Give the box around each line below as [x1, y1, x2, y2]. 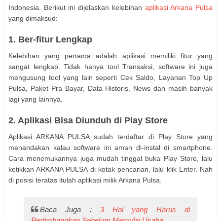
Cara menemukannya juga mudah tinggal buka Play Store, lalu [8, 154, 213, 162]
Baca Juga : [40, 205, 100, 214]
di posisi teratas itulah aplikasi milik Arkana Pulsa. [8, 176, 164, 184]
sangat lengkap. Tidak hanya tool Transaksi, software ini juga [8, 62, 213, 71]
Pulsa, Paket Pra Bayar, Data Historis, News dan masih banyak [8, 84, 213, 92]
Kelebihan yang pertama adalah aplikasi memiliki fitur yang [8, 51, 213, 60]
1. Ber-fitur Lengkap [8, 34, 92, 44]
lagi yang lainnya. [8, 95, 65, 103]
